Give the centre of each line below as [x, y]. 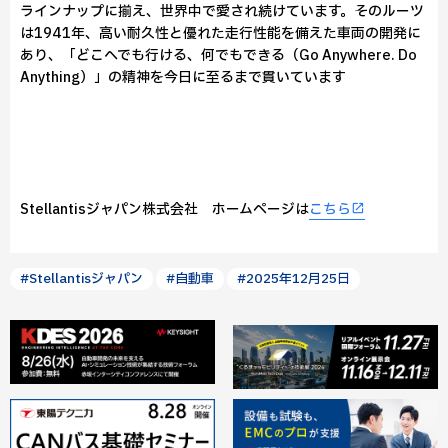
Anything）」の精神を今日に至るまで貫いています [183, 77]
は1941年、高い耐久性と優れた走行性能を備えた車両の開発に [220, 33]
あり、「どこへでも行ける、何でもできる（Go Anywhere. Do [218, 55]
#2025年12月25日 [293, 279]
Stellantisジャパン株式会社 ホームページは [164, 209]
